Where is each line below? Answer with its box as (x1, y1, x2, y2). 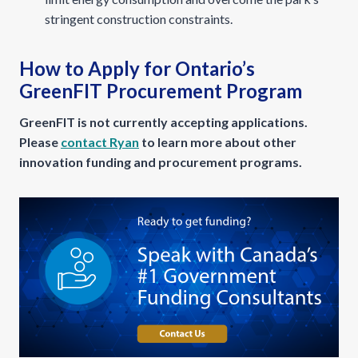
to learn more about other (139, 134, 296, 149)
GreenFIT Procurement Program (19, 79, 302, 102)
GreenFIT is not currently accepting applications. (19, 114, 308, 129)
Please (19, 134, 61, 149)
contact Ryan (61, 134, 139, 149)
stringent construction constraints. (45, 11, 233, 26)
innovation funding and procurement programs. (19, 154, 302, 169)
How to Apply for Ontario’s (19, 57, 255, 80)
